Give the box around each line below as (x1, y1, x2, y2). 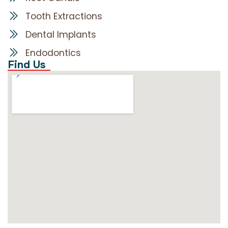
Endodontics (25, 46, 81, 59)
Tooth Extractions (25, 10, 102, 22)
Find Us (8, 58, 45, 71)
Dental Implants (25, 28, 96, 41)
